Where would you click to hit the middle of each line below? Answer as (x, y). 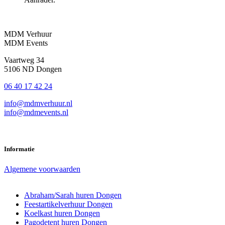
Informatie (19, 149)
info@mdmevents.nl (36, 113)
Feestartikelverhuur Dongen (68, 204)
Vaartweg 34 (24, 60)
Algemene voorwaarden (42, 169)
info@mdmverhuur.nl (38, 103)
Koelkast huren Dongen (62, 213)
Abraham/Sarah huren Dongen (73, 195)
